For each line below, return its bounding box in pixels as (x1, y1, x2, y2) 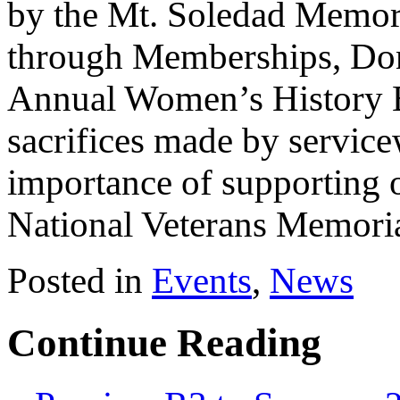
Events (152, 260, 252, 301)
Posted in (7, 260, 152, 301)
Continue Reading (7, 320, 321, 365)
